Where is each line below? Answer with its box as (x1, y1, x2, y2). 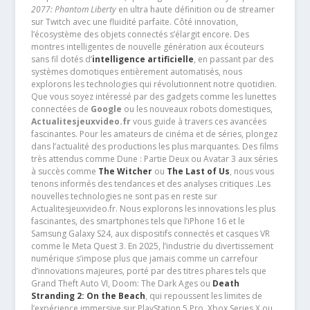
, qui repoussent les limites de (145, 289, 262, 302)
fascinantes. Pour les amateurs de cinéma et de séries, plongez (30, 127, 277, 140)
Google (90, 102, 122, 115)
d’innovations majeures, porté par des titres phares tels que (30, 264, 266, 277)
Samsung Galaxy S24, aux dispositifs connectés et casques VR (30, 227, 270, 239)
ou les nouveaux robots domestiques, (121, 102, 273, 115)
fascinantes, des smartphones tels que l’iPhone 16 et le (30, 215, 245, 227)
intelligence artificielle (91, 53, 194, 65)
